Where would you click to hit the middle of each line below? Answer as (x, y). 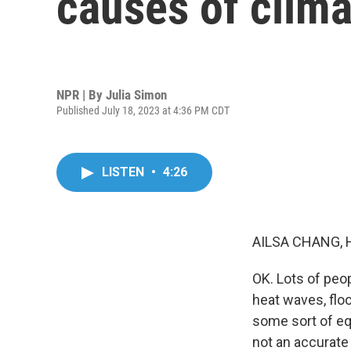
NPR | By (81, 94)
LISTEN (125, 172)
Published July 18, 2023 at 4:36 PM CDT (143, 110)
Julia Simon (136, 94)
